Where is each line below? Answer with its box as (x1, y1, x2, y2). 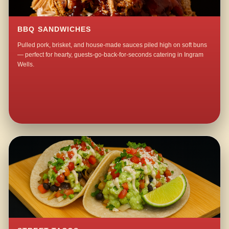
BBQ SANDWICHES (17, 26, 91, 34)
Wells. (17, 61, 35, 68)
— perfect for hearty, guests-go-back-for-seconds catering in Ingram (17, 51, 204, 59)
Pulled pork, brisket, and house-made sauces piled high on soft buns (17, 41, 208, 49)
